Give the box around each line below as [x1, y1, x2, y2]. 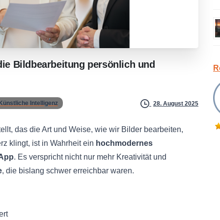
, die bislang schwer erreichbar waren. [2, 166, 134, 175]
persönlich [87, 59, 136, 70]
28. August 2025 [153, 100, 198, 107]
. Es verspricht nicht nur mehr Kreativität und [14, 153, 166, 162]
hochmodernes [96, 139, 153, 148]
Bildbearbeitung [13, 59, 85, 70]
